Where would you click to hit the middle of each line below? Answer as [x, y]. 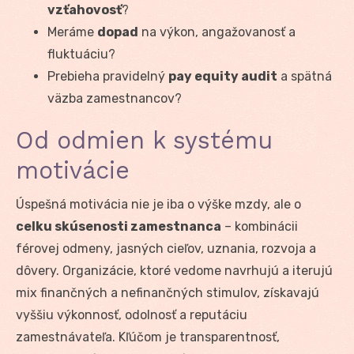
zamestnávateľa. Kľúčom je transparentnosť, [148, 337]
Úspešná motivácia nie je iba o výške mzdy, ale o [158, 204]
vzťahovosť [85, 9]
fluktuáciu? [81, 54]
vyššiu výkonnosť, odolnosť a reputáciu [132, 314]
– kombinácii [260, 226]
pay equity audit [223, 76]
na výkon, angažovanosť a [217, 32]
